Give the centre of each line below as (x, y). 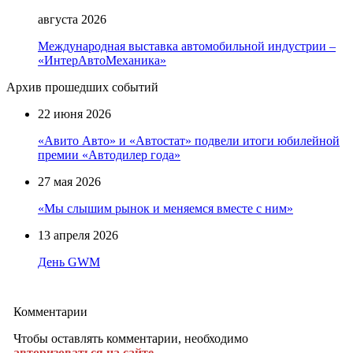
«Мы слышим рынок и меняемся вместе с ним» (165, 208)
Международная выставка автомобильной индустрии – (187, 46)
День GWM (69, 262)
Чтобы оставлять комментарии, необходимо (131, 338)
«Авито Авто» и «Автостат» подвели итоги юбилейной (189, 140)
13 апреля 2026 (78, 235)
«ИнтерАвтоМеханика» (102, 60)
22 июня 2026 (74, 113)
